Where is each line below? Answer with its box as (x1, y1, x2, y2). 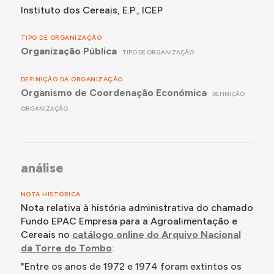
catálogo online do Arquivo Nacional (72, 228, 241, 240)
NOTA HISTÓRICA (20, 190, 81, 198)
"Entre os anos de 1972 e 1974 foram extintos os (20, 260, 242, 272)
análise (20, 160, 64, 176)
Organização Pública (20, 45, 117, 57)
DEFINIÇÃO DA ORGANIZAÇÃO (20, 75, 123, 83)
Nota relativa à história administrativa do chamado (20, 201, 253, 213)
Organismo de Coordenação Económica (20, 86, 207, 98)
